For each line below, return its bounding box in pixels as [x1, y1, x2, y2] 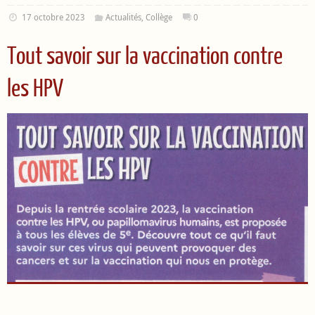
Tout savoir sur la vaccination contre [7, 43, 283, 70]
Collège [146, 11, 173, 24]
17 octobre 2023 [21, 11, 85, 24]
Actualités [105, 11, 142, 24]
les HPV [7, 75, 63, 103]
